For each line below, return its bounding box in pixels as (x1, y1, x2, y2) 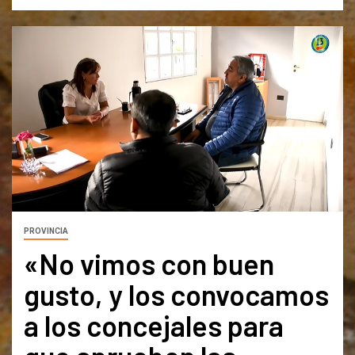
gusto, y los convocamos (24, 277, 329, 312)
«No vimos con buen (24, 246, 274, 281)
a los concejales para (24, 308, 284, 343)
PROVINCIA (24, 227, 68, 236)
